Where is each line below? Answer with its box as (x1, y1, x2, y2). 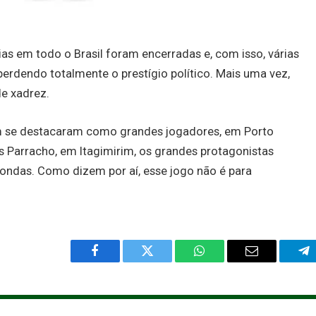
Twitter (146, 255, 183, 268)
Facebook (94, 255, 144, 268)
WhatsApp (198, 255, 253, 268)
